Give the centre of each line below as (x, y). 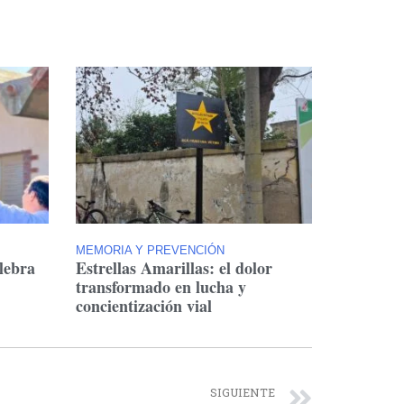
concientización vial (143, 305)
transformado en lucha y (161, 286)
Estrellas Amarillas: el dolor (174, 267)
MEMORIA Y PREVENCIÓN (150, 250)
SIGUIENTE (243, 392)
